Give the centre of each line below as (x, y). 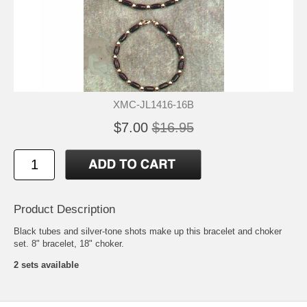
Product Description (64, 209)
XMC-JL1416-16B (153, 104)
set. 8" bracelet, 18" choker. (69, 243)
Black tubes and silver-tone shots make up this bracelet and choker (148, 231)
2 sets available (46, 265)
